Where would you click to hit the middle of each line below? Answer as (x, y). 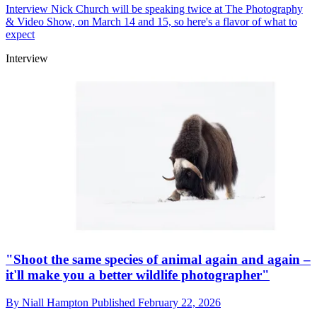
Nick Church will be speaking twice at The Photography (175, 9)
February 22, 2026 (179, 302)
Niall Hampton (57, 302)
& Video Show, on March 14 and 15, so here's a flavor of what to (151, 22)
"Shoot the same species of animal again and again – (158, 260)
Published (115, 302)
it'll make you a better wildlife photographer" (138, 275)
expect (20, 35)
